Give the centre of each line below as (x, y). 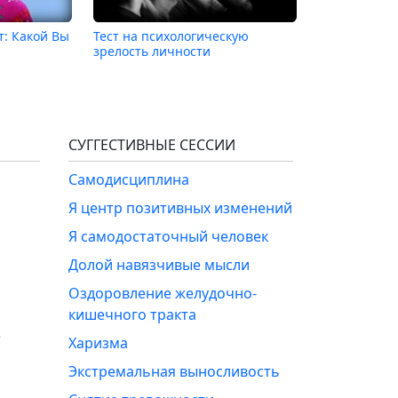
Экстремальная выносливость (174, 371)
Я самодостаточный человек (168, 236)
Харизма (98, 342)
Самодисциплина (129, 179)
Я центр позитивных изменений (180, 207)
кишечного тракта (132, 314)
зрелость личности (151, 51)
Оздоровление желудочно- (163, 293)
